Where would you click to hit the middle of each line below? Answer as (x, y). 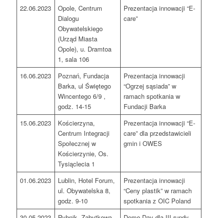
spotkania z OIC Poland (157, 201)
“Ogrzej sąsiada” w (150, 86)
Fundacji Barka (145, 107)
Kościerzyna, (77, 123)
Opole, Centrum (80, 8)
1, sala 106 (74, 59)
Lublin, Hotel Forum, (87, 181)
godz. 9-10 (73, 201)
